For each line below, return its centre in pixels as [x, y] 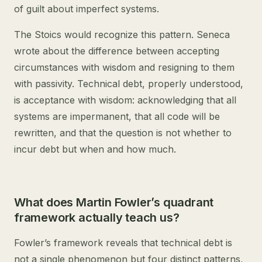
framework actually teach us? [97, 218]
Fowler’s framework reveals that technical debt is [123, 243]
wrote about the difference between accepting [117, 51]
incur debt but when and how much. [95, 149]
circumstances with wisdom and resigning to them [124, 67]
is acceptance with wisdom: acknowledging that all [125, 100]
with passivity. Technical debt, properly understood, [129, 84]
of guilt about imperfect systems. [87, 9]
